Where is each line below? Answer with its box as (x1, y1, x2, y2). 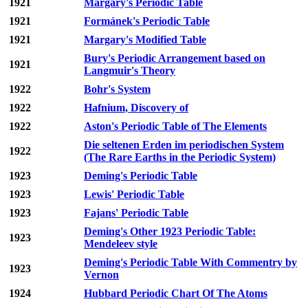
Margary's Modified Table (84, 34, 206, 46)
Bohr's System (84, 83, 151, 96)
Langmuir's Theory (84, 65, 175, 77)
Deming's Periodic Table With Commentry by (84, 256, 297, 269)
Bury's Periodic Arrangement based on (84, 52, 265, 65)
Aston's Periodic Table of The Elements (84, 120, 267, 133)
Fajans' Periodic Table (84, 207, 188, 219)
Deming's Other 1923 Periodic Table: (84, 225, 256, 238)
